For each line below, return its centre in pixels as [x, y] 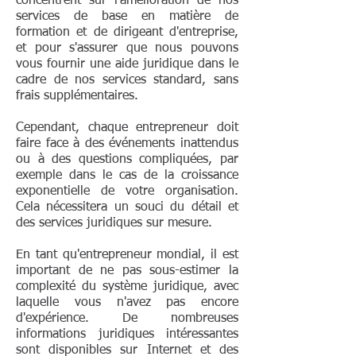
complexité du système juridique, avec [127, 287]
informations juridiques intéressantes [127, 335]
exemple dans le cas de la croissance [127, 176]
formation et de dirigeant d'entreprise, [127, 33]
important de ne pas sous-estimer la [127, 271]
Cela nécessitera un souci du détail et [127, 207]
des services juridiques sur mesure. [114, 223]
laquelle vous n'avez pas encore [127, 303]
